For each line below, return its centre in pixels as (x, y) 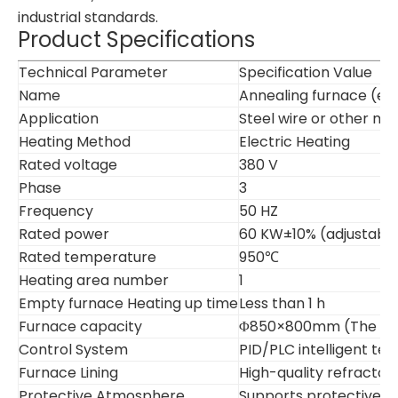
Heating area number (94, 280)
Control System (73, 350)
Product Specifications (136, 40)
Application (59, 119)
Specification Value (306, 72)
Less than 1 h (282, 303)
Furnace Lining (68, 373)
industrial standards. (88, 17)
